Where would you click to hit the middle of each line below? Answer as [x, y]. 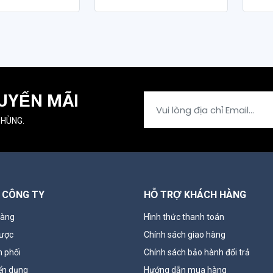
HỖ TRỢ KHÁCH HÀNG [195, 195]
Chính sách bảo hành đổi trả [197, 252]
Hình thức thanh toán [184, 217]
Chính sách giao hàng [185, 235]
